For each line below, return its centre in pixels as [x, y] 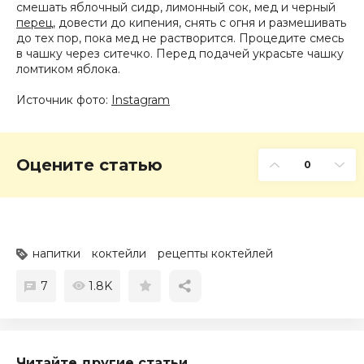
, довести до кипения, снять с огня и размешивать [199, 23]
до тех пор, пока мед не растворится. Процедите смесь [180, 38]
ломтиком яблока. [68, 69]
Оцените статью [89, 165]
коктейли [119, 253]
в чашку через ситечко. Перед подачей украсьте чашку [180, 54]
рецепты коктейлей [215, 253]
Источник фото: [64, 100]
